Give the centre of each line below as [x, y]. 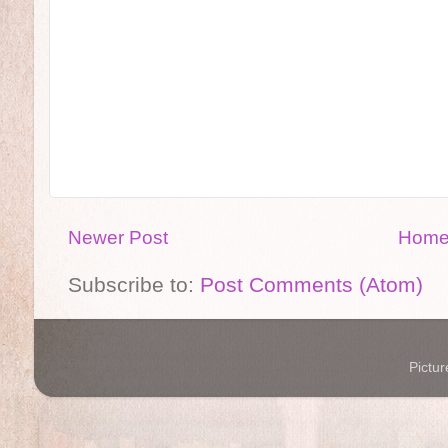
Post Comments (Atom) [312, 284]
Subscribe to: [134, 284]
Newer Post [118, 238]
